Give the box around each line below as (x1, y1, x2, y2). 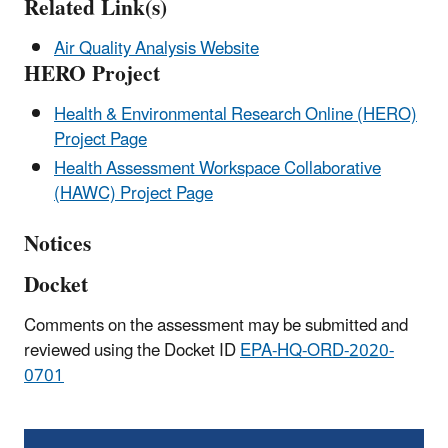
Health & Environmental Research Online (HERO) (54, 96, 417, 133)
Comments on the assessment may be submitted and (24, 307, 408, 344)
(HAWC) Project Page (54, 175, 213, 212)
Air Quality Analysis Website (54, 30, 259, 67)
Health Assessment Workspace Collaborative (54, 150, 381, 187)
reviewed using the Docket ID (24, 332, 240, 369)
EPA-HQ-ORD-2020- (240, 332, 394, 369)
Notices (24, 221, 91, 267)
